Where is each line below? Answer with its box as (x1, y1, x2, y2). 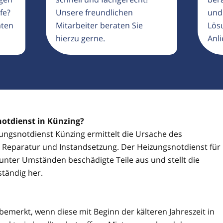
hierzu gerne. (56, 33, 106, 44)
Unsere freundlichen (56, 7, 133, 18)
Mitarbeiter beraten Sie (56, 20, 143, 31)
